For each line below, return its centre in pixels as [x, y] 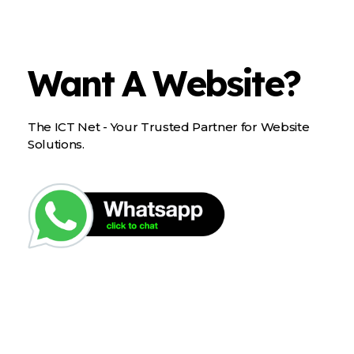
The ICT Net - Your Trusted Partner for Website [169, 126]
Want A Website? [164, 83]
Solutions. [56, 144]
